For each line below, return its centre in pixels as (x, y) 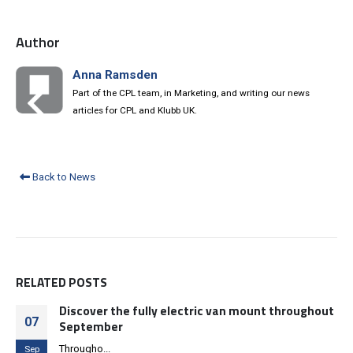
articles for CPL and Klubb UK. (135, 111)
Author (38, 42)
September (91, 326)
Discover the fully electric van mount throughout (197, 310)
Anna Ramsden (115, 75)
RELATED (42, 282)
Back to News (63, 176)
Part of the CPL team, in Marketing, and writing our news (191, 93)
